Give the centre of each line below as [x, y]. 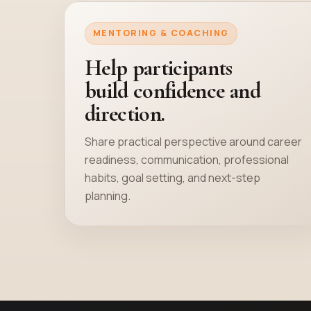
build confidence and [172, 91]
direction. [125, 114]
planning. [107, 196]
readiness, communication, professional [186, 160]
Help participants [158, 68]
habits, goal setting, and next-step [172, 178]
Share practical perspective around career [193, 142]
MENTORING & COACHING [161, 33]
